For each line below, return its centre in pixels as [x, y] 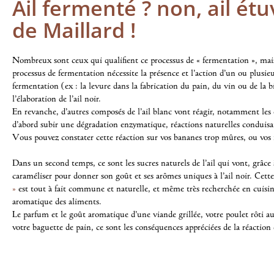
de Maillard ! [74, 30]
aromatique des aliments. [57, 201]
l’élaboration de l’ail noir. [57, 98]
